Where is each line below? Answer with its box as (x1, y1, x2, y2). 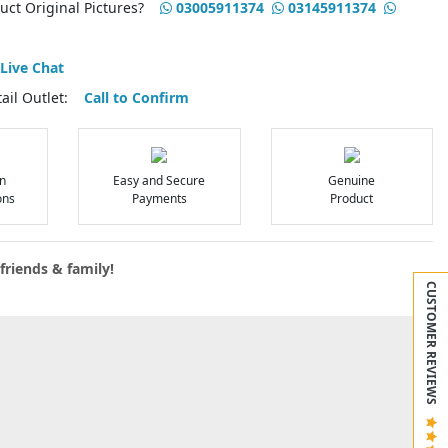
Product (330, 189, 374, 207)
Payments (131, 189, 187, 207)
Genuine (328, 171, 376, 189)
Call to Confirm (83, 87, 189, 107)
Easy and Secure (113, 171, 206, 189)
